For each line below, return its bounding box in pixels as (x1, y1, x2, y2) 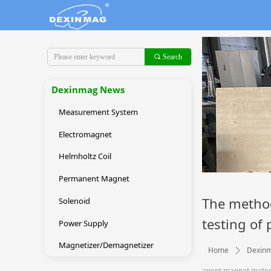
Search (163, 53, 182, 61)
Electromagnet (59, 128, 112, 140)
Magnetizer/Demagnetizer (59, 240, 154, 251)
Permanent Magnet (59, 173, 129, 184)
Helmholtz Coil (59, 151, 111, 162)
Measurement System (59, 106, 138, 117)
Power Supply (59, 217, 108, 229)
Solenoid (59, 195, 90, 206)
